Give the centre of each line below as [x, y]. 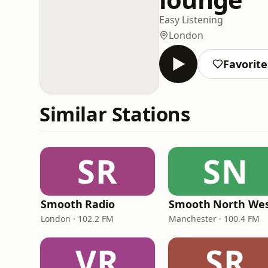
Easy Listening [191, 19]
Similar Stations [115, 114]
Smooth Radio [78, 204]
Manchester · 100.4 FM [214, 219]
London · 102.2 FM [77, 219]
